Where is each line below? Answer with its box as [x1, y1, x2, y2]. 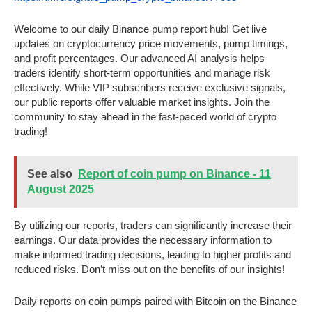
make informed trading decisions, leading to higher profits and [14, 249, 291, 261]
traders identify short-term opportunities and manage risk [14, 67, 270, 79]
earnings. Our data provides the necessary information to [14, 234, 272, 247]
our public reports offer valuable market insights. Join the [14, 96, 270, 109]
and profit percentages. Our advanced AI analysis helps [14, 52, 265, 65]
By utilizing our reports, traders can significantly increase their [14, 219, 292, 232]
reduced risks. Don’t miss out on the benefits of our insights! [14, 263, 285, 276]
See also [27, 168, 72, 180]
